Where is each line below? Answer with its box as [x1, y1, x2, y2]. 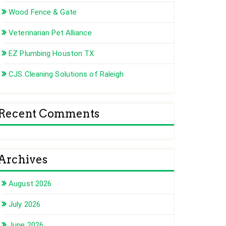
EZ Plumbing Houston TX [9, 49, 94, 59]
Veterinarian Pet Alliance [9, 28, 92, 38]
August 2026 [9, 179, 52, 189]
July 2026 [9, 200, 41, 209]
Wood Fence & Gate [9, 8, 77, 17]
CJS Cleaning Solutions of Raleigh [9, 70, 124, 79]
